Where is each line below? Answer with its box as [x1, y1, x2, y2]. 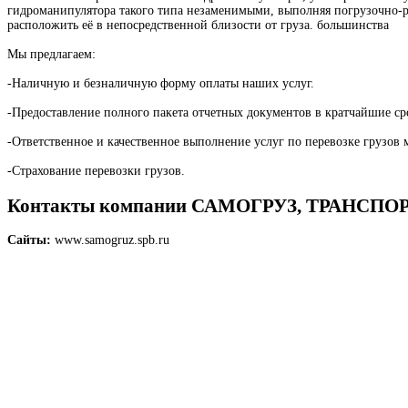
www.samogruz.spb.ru [55, 233, 169, 247]
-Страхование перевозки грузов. [7, 164, 185, 178]
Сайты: [7, 233, 51, 247]
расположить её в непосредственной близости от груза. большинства [7, 18, 389, 33]
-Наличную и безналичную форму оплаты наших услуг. [7, 76, 314, 91]
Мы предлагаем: [7, 47, 96, 62]
